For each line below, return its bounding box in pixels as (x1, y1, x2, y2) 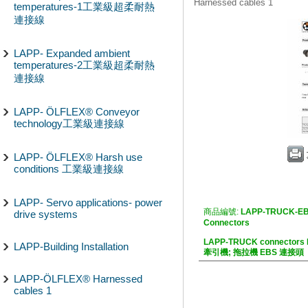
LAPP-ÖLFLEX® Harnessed (14, 273, 142, 285)
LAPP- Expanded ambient (14, 47, 130, 59)
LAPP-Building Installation (14, 241, 129, 252)
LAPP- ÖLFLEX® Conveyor (14, 106, 140, 118)
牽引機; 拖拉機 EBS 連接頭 (203, 247, 304, 257)
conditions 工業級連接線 (14, 163, 124, 175)
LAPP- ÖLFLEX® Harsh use (14, 151, 142, 163)
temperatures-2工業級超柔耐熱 (14, 59, 155, 71)
